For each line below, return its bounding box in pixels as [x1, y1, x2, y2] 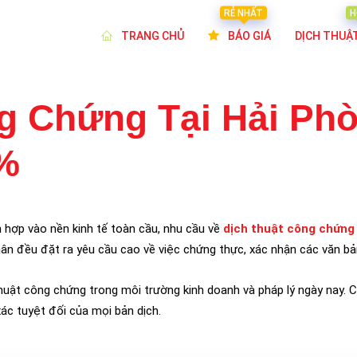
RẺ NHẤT [224, 10, 263, 22]
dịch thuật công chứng [223, 222, 355, 236]
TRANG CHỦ [121, 29, 184, 42]
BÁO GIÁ [228, 29, 271, 42]
